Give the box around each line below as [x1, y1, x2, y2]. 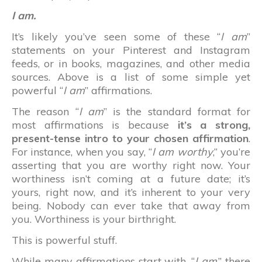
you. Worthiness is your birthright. [12, 212, 176, 226]
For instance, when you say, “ [12, 144, 152, 158]
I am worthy [151, 144, 213, 158]
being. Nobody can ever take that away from [12, 198, 250, 212]
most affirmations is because [12, 118, 178, 132]
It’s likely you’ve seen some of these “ [12, 29, 221, 43]
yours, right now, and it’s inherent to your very [12, 185, 250, 199]
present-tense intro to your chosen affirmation [12, 131, 249, 145]
